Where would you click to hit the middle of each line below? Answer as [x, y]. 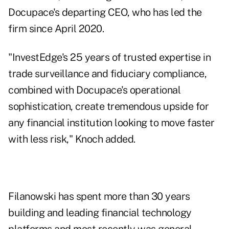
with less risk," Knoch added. [72, 139]
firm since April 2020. [56, 29]
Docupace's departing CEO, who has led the [105, 13]
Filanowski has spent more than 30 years [99, 197]
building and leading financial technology [100, 213]
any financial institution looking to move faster [111, 123]
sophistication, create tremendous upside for [108, 107]
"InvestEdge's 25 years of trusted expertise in [109, 58]
